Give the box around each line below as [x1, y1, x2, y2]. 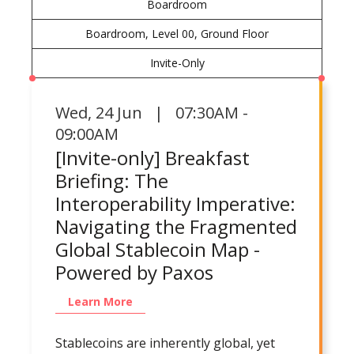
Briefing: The [55, 167, 168, 194]
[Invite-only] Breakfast [55, 144, 250, 171]
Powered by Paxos [55, 258, 213, 285]
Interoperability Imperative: [55, 190, 296, 217]
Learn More [68, 293, 133, 309]
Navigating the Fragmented [55, 213, 297, 239]
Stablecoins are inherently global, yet [55, 333, 275, 352]
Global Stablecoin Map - [55, 235, 260, 262]
